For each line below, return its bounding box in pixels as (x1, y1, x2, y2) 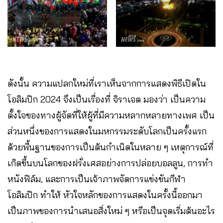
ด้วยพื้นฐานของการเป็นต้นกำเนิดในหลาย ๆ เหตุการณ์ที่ (7, 141, 214, 153)
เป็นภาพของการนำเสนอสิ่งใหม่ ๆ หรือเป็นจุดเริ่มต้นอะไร (7, 205, 215, 217)
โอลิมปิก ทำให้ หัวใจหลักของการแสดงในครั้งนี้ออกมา (7, 189, 203, 201)
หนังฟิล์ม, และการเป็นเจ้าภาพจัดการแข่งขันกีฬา (7, 173, 186, 185)
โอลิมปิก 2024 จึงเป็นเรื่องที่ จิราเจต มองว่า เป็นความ (7, 93, 206, 105)
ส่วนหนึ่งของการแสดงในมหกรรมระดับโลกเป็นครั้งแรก (7, 125, 207, 137)
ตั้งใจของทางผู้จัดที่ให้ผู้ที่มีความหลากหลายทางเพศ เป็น (7, 109, 215, 121)
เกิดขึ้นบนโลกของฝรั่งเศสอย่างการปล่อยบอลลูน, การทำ (7, 157, 213, 169)
